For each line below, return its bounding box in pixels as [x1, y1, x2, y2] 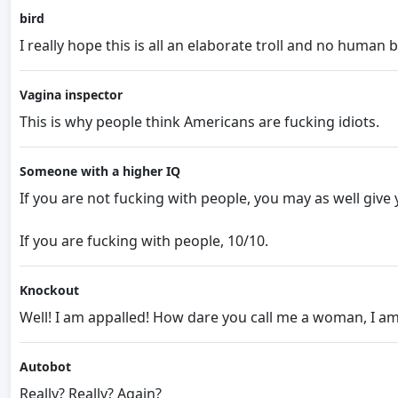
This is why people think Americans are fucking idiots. [20, 111, 379, 131]
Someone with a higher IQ [20, 162, 180, 179]
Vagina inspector [20, 85, 123, 103]
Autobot [20, 357, 71, 375]
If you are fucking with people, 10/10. [20, 230, 268, 251]
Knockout [20, 281, 79, 298]
